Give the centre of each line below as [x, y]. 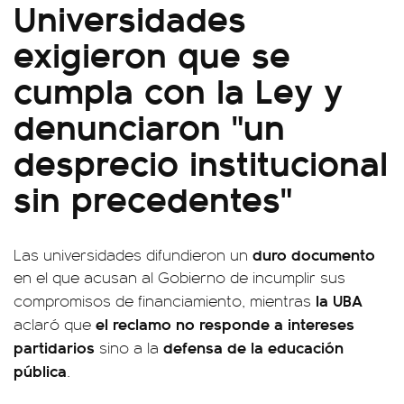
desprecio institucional [201, 161]
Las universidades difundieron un [131, 254]
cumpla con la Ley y [178, 89]
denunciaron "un [149, 125]
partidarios [54, 347]
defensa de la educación [251, 347]
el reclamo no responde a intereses [223, 323]
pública [40, 370]
